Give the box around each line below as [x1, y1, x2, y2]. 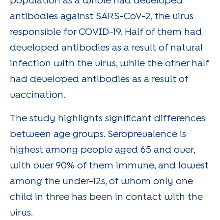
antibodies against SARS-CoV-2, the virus [10, 12, 193, 21]
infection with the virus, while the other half [10, 59, 209, 68]
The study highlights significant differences [10, 114, 205, 123]
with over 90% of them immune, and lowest [10, 161, 209, 170]
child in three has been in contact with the [10, 192, 203, 201]
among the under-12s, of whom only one [10, 177, 193, 186]
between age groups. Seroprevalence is [10, 130, 186, 138]
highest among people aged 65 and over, [10, 145, 195, 154]
